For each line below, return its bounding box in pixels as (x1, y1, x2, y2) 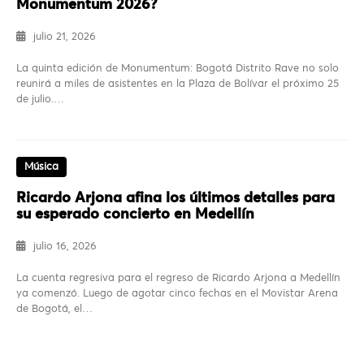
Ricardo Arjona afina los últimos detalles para (16, 190, 335, 206)
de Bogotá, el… (16, 303, 93, 314)
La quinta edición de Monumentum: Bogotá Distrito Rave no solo (16, 63, 339, 74)
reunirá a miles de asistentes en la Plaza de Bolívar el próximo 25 (16, 78, 339, 89)
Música (24, 161, 58, 172)
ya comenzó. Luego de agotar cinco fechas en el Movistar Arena (16, 288, 338, 299)
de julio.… (16, 93, 64, 105)
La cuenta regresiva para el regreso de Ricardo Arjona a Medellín (16, 272, 340, 284)
